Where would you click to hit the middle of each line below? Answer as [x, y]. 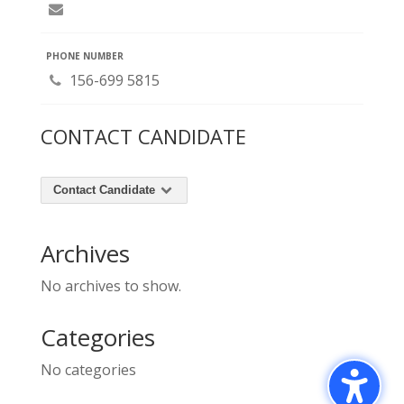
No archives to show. [110, 286]
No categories [88, 370]
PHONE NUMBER [84, 56]
